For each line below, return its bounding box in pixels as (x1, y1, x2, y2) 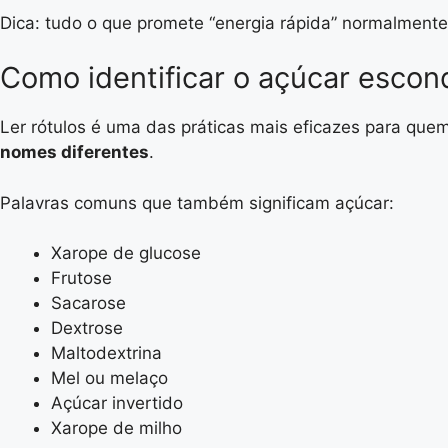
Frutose (51, 268, 112, 288)
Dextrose (51, 318, 123, 338)
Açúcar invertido (51, 393, 183, 413)
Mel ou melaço (51, 368, 168, 388)
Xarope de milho (51, 418, 182, 438)
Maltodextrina (51, 343, 162, 363)
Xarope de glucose (51, 243, 201, 263)
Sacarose (51, 293, 126, 313)
